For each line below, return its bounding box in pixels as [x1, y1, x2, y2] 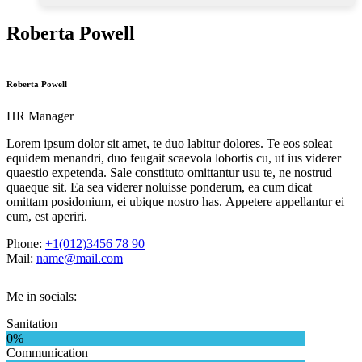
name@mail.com [36, 250, 123, 265]
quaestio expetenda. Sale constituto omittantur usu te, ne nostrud [6, 165, 332, 179]
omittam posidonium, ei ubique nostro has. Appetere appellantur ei [6, 194, 344, 208]
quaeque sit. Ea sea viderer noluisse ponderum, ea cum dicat [6, 179, 312, 194]
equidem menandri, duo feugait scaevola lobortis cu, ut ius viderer [6, 150, 341, 165]
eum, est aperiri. [6, 208, 87, 223]
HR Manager [6, 108, 74, 123]
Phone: [6, 236, 45, 250]
